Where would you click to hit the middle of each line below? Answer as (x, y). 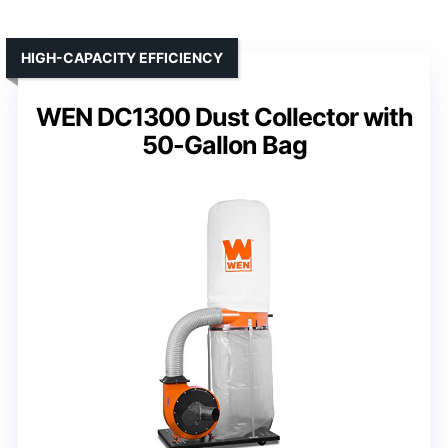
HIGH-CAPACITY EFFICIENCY (122, 58)
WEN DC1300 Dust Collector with (224, 117)
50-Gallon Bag (224, 145)
